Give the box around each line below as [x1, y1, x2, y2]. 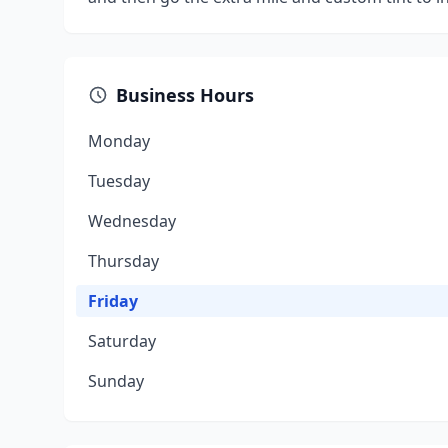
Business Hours [116, 83, 254, 107]
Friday [88, 290, 138, 312]
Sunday [88, 370, 144, 392]
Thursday [88, 250, 159, 272]
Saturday [88, 330, 156, 352]
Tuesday [88, 170, 150, 192]
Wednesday [88, 210, 176, 232]
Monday [88, 130, 150, 152]
